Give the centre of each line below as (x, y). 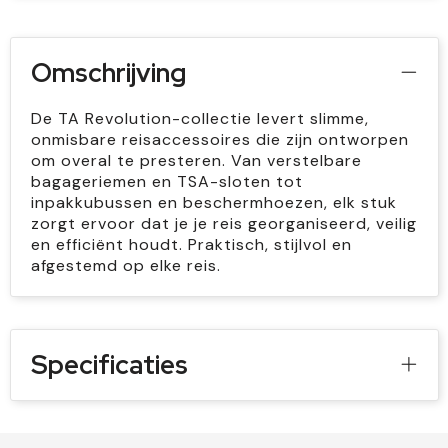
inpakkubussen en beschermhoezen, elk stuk (213, 203)
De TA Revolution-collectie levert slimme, (199, 119)
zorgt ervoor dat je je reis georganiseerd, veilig (223, 224)
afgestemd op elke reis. (125, 266)
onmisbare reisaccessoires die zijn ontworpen (219, 140)
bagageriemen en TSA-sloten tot (166, 182)
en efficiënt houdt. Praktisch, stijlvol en (191, 245)
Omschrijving (108, 73)
